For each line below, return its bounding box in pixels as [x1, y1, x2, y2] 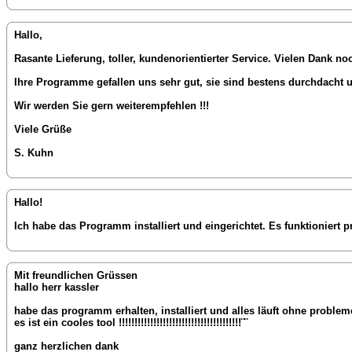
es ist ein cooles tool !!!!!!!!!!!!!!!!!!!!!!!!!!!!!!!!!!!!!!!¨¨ [14, 317, 247, 329]
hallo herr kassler [14, 281, 99, 294]
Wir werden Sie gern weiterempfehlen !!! [14, 99, 209, 112]
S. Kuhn [14, 146, 53, 159]
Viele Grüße [14, 123, 71, 135]
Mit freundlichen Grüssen [14, 269, 137, 282]
